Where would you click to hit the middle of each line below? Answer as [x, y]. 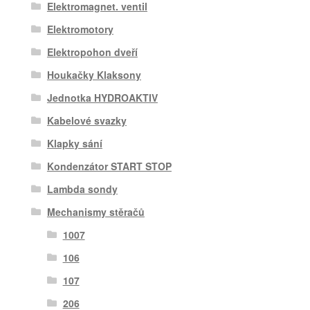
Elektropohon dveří [92, 52]
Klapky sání [74, 144]
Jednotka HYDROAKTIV [102, 98]
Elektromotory [80, 29]
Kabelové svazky [86, 121]
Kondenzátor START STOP [109, 166]
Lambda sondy [82, 189]
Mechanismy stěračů [95, 212]
